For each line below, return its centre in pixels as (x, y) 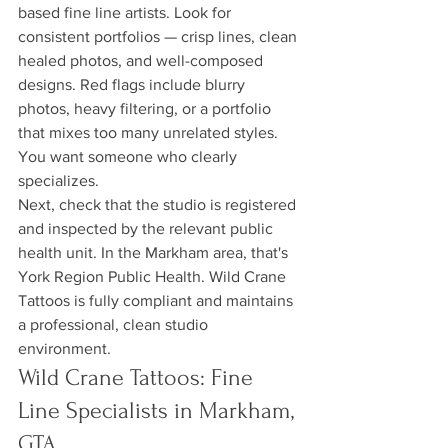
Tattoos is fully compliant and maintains (157, 300)
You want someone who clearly (129, 156)
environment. (64, 348)
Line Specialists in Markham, (159, 410)
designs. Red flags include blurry (133, 84)
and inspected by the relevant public (147, 228)
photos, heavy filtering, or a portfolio (146, 108)
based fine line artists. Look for (126, 12)
